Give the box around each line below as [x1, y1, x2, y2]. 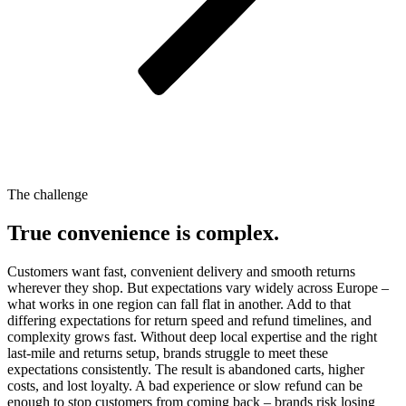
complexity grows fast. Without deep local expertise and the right [7, 328, 377, 344]
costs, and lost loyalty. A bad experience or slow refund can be [7, 377, 362, 393]
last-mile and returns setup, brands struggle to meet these [7, 344, 328, 361]
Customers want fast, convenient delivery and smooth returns [7, 263, 355, 279]
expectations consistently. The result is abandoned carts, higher [7, 361, 364, 377]
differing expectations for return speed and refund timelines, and [7, 312, 372, 328]
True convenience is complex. [7, 221, 279, 246]
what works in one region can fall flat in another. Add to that [7, 295, 351, 312]
